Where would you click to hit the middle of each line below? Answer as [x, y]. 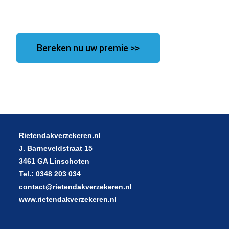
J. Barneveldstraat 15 [56, 148]
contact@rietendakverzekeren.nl [76, 187]
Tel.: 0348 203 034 [50, 174]
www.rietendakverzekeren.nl [68, 200]
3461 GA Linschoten [54, 161]
